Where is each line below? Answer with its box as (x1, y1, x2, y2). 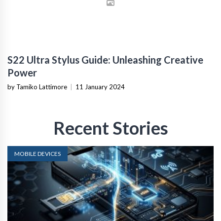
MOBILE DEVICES (14, 149, 61, 157)
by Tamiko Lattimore (7, 82, 67, 91)
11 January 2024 (75, 82, 125, 91)
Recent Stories (53, 116, 168, 139)
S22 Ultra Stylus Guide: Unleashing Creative (7, 53, 203, 66)
